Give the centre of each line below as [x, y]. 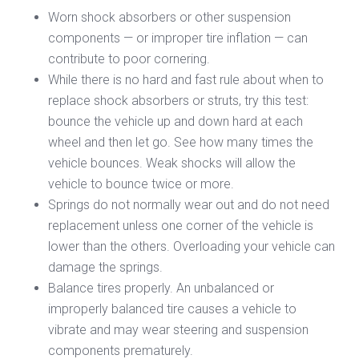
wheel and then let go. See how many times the [181, 142]
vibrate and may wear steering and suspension [178, 329]
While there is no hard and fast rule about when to [186, 79]
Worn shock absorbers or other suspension [169, 17]
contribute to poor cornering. [129, 58]
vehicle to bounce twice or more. [141, 184]
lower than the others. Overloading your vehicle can [192, 246]
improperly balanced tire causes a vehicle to [172, 309]
